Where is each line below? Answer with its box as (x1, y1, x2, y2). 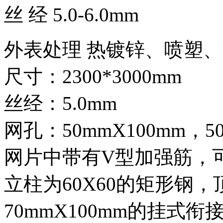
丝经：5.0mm (4, 92, 117, 114)
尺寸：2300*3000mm (4, 65, 182, 87)
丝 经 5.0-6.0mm (4, 3, 139, 25)
